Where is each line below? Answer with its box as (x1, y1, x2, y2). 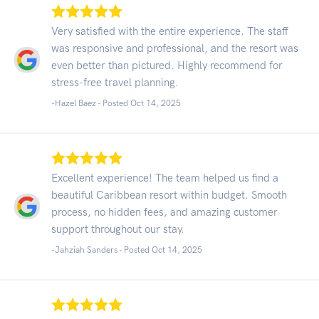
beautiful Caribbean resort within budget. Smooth (51, 188, 287, 202)
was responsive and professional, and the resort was (51, 41, 298, 55)
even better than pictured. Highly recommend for (51, 58, 283, 72)
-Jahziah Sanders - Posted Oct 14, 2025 (51, 244, 202, 255)
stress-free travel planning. (51, 75, 179, 89)
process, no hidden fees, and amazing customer (51, 205, 278, 219)
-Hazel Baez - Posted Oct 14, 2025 (51, 98, 181, 108)
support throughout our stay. (51, 222, 184, 236)
